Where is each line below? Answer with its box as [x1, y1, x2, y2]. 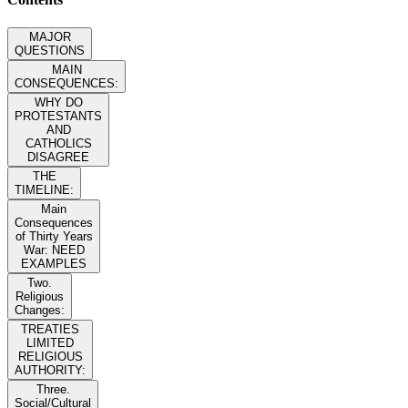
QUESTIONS [15, 44, 85, 58]
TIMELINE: [15, 183, 74, 198]
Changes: [15, 303, 65, 318]
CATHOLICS [25, 137, 92, 151]
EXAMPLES [21, 257, 87, 271]
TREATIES [21, 322, 79, 337]
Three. [36, 382, 70, 397]
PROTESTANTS [15, 109, 102, 124]
